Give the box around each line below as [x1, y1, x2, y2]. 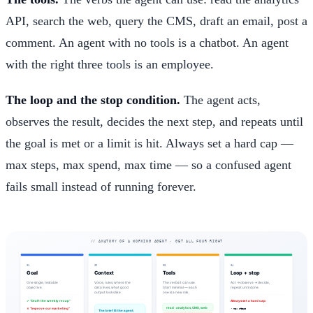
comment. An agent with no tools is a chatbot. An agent [6, 35, 289, 50]
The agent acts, [180, 92, 261, 107]
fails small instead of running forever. [6, 179, 196, 194]
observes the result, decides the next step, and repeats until [6, 114, 303, 129]
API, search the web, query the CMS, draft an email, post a [6, 13, 307, 28]
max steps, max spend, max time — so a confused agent [6, 157, 291, 172]
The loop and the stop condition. [6, 92, 180, 107]
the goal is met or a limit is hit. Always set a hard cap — [6, 136, 293, 150]
